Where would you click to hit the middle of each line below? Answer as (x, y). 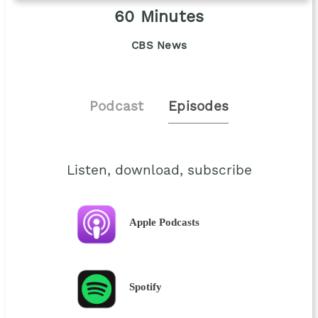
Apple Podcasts (165, 222)
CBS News (159, 46)
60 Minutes (159, 17)
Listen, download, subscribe (159, 171)
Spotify (146, 287)
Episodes (199, 107)
